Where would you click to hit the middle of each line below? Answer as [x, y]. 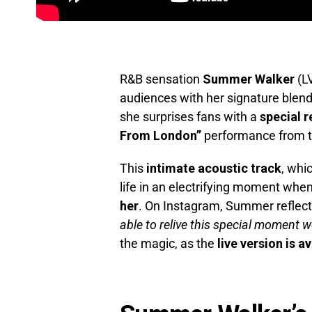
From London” [161, 136]
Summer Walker [249, 79]
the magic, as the [169, 244]
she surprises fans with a [190, 117]
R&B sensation [161, 79]
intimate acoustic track [214, 169]
